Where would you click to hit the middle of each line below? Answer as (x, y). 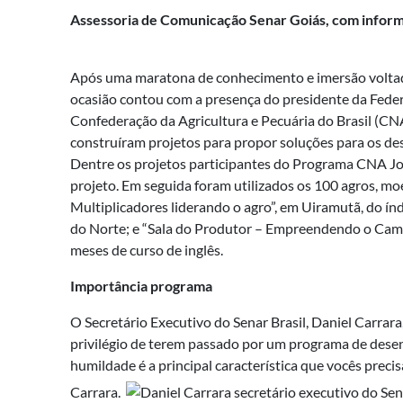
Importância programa (141, 285)
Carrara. (95, 391)
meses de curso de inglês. (147, 249)
